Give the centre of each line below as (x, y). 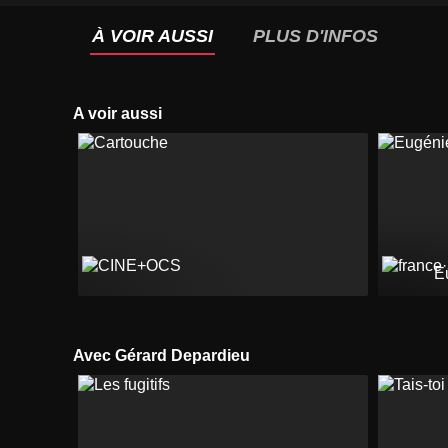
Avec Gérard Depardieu (167, 355)
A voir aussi (123, 113)
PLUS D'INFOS (315, 36)
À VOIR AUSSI (152, 36)
